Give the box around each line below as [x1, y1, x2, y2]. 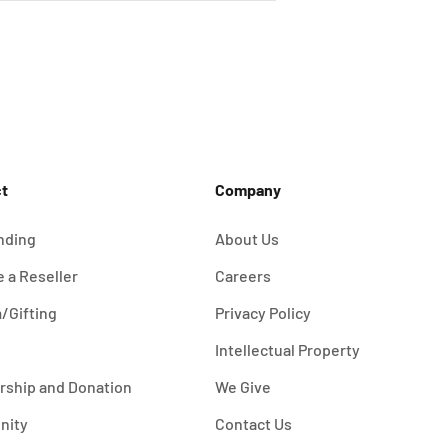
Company [215, 180, 281, 200]
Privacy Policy [215, 303, 311, 323]
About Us [215, 229, 279, 249]
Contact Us [215, 414, 292, 434]
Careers [215, 266, 271, 286]
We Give [215, 377, 271, 397]
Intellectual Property [215, 340, 360, 360]
